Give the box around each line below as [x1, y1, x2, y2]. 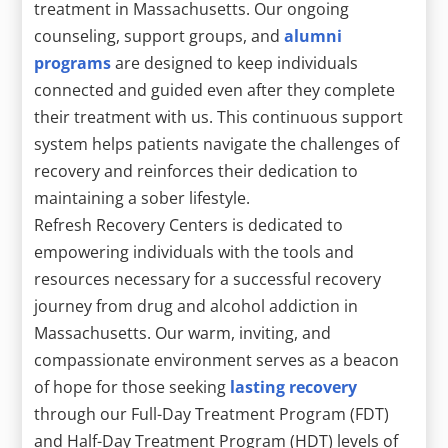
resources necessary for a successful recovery [34, 267, 382, 290]
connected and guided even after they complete [34, 78, 396, 101]
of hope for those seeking [34, 375, 231, 398]
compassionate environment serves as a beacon [34, 348, 400, 371]
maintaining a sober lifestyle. [34, 186, 251, 209]
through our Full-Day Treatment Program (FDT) [34, 402, 390, 425]
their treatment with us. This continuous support [34, 105, 404, 128]
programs [34, 51, 112, 74]
